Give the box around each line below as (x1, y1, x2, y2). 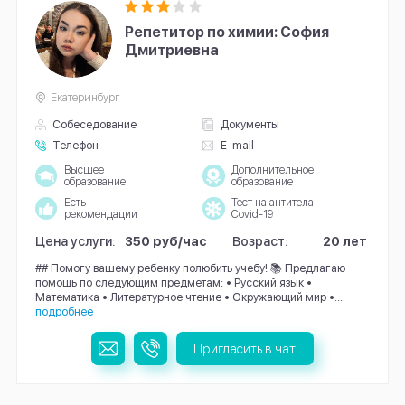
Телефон (52, 138, 99, 153)
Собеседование (52, 118, 137, 132)
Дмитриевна (125, 41, 220, 59)
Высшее (63, 163, 104, 176)
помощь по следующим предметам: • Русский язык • (34, 275, 312, 289)
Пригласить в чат (193, 340, 297, 356)
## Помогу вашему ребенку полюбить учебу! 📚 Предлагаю (34, 260, 345, 275)
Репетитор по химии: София (125, 23, 330, 41)
